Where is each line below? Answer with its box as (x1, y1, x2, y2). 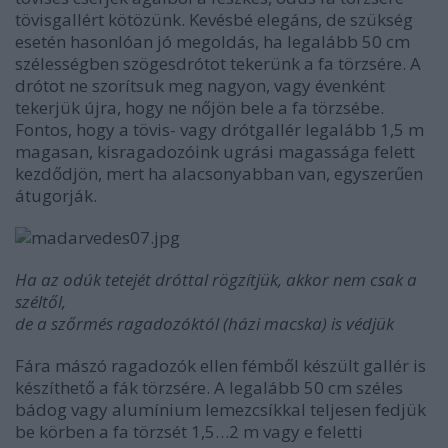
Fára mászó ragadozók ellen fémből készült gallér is (15, 354, 426, 377)
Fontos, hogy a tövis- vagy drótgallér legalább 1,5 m (15, 118, 424, 141)
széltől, (15, 290, 66, 313)
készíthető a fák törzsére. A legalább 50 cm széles (15, 376, 403, 399)
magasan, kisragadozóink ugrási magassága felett (15, 140, 415, 163)
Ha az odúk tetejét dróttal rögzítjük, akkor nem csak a (15, 268, 417, 291)
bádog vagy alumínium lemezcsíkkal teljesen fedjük (15, 398, 426, 421)
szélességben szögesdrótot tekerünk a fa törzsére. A (15, 52, 421, 75)
